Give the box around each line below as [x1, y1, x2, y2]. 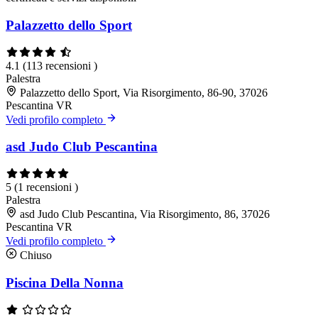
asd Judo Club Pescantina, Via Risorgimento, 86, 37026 [20, 208, 270, 221]
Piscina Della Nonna [6, 275, 124, 290]
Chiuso [17, 249, 52, 262]
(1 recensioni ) [14, 181, 78, 194]
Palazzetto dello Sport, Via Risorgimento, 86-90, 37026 [20, 86, 268, 99]
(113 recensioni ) [23, 59, 97, 72]
